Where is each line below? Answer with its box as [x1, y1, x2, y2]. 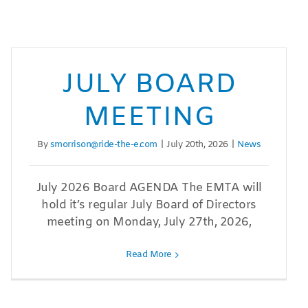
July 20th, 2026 [166, 139, 228, 151]
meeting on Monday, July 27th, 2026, [46, 214, 252, 231]
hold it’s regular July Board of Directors [41, 197, 256, 214]
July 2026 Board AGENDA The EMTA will [36, 180, 262, 197]
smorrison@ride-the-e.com [49, 139, 157, 151]
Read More [126, 249, 172, 261]
